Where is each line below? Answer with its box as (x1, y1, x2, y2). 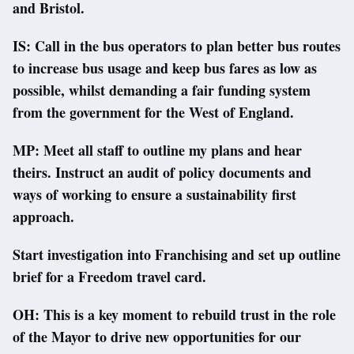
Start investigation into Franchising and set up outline (13, 244, 341, 265)
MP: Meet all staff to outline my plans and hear (13, 140, 302, 161)
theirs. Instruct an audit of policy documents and (13, 162, 311, 183)
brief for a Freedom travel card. (13, 266, 206, 288)
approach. (13, 206, 79, 228)
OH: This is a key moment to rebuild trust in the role (13, 304, 336, 326)
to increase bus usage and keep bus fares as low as (13, 58, 317, 79)
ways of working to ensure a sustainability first (13, 184, 296, 205)
